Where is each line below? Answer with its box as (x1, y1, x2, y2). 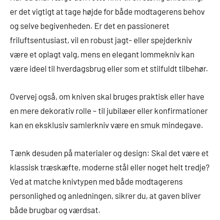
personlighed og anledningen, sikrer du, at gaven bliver (10, 191, 201, 201)
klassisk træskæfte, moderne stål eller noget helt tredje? (10, 162, 210, 172)
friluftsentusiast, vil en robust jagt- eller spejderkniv (10, 35, 192, 45)
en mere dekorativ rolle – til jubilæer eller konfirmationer (10, 106, 208, 116)
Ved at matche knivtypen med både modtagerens (10, 176, 183, 187)
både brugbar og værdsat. (10, 205, 101, 215)
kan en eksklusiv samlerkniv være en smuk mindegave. (10, 120, 203, 130)
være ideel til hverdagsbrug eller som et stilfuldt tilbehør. (10, 63, 208, 74)
